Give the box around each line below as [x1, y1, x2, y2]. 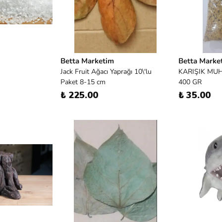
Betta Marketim [60, 56, 114, 66]
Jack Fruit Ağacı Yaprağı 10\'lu [60, 67, 152, 76]
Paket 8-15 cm [60, 77, 106, 87]
